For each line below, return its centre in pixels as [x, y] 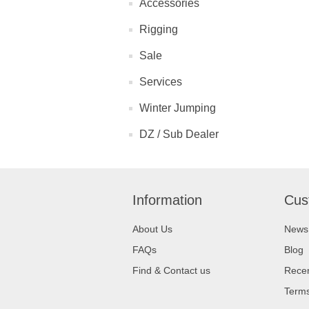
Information [167, 200]
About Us [152, 229]
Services [161, 82]
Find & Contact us [171, 270]
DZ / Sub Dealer [179, 134]
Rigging [159, 29]
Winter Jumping [178, 108]
